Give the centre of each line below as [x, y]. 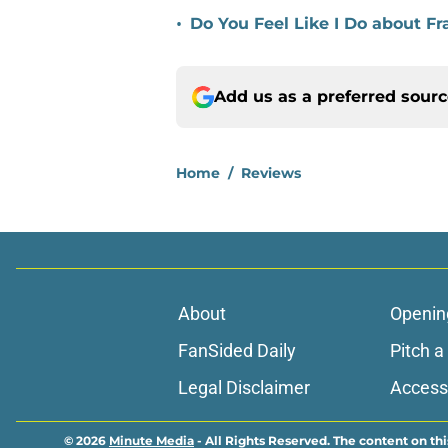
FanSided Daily [236, 351]
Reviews [271, 173]
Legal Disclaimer [243, 388]
